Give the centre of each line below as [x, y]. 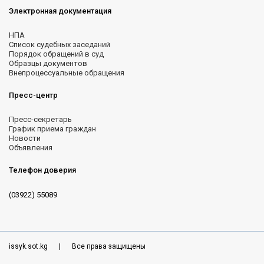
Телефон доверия [42, 170]
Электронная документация [60, 11]
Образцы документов [48, 64]
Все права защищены [108, 247]
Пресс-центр [33, 95]
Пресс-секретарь [40, 120]
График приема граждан [52, 129]
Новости [25, 138]
